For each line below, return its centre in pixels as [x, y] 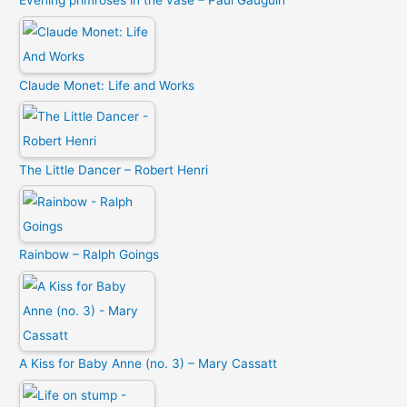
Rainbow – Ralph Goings [89, 255]
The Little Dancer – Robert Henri [114, 169]
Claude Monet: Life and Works [107, 85]
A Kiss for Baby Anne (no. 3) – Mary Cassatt [149, 364]
